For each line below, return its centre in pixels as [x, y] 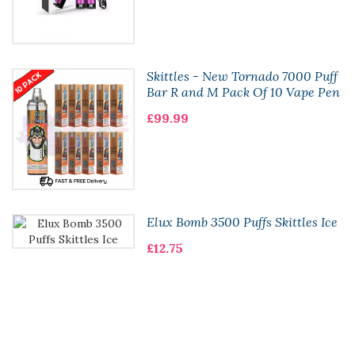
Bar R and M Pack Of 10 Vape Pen [243, 92]
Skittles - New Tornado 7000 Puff [242, 76]
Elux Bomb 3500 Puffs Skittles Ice [242, 222]
